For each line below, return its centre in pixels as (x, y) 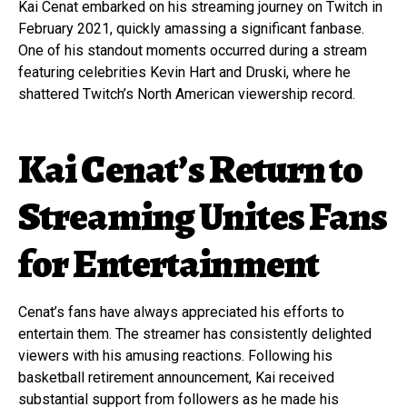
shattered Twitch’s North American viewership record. (187, 94)
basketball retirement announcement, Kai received (176, 377)
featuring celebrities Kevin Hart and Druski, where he (184, 72)
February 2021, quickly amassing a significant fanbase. (191, 28)
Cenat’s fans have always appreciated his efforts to (181, 312)
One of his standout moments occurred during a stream (193, 50)
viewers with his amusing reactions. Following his (175, 355)
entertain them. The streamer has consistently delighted (195, 333)
